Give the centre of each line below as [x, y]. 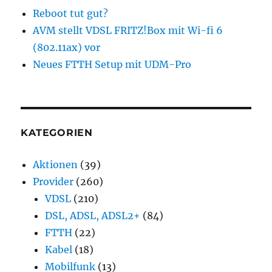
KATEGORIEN [57, 132]
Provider [53, 181]
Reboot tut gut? [71, 13]
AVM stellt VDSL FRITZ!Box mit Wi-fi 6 [128, 30]
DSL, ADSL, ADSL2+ [93, 215]
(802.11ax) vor [67, 47]
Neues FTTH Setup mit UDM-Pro [112, 64]
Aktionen [56, 164]
